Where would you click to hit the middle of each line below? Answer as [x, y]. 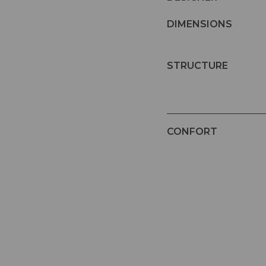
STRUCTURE [197, 66]
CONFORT [192, 132]
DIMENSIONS [199, 24]
